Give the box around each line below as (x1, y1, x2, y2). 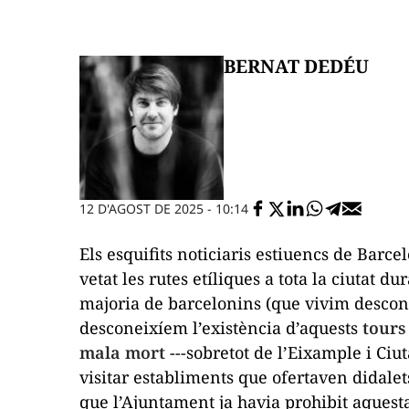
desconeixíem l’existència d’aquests (79, 316, 362, 339)
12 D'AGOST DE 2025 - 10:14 (79, 200, 248, 218)
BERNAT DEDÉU (224, 54, 369, 79)
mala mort (79, 341, 165, 363)
